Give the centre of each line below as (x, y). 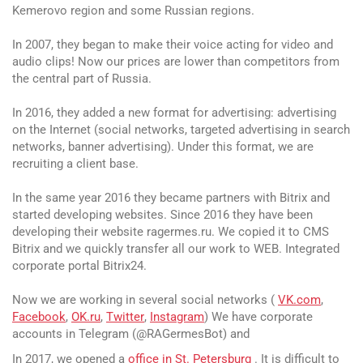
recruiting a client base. (75, 164)
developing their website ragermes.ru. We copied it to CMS (171, 232)
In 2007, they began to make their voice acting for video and (173, 45)
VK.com (299, 300)
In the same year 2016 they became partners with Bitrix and (171, 198)
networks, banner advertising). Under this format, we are (163, 147)
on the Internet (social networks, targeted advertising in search (181, 130)
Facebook (39, 317)
